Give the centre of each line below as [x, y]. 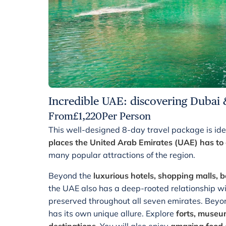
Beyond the [71, 176]
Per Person [126, 116]
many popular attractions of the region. [122, 155]
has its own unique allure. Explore [112, 213]
